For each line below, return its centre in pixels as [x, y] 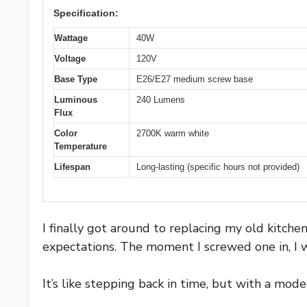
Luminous [76, 100]
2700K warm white [173, 134]
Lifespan [72, 167]
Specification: [86, 13]
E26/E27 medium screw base [195, 79]
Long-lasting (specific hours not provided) [218, 167]
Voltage [70, 59]
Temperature [81, 147]
